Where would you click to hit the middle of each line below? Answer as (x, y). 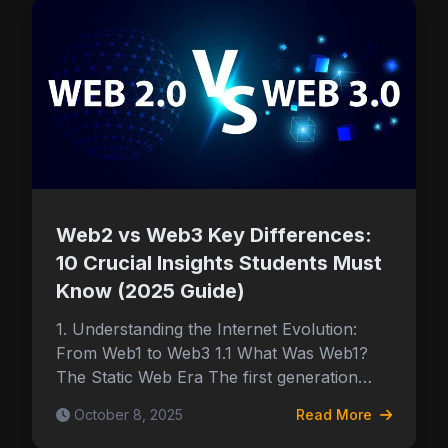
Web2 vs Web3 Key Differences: (214, 235)
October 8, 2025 (128, 414)
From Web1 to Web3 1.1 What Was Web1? (212, 353)
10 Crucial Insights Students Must (219, 263)
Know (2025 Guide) (150, 291)
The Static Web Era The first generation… (214, 377)
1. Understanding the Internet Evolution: (206, 329)
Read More (336, 414)
